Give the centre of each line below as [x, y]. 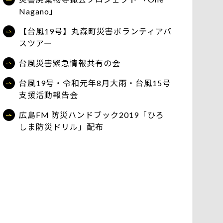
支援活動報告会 [49, 95]
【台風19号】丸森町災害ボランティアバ [95, 31]
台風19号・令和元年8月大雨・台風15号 [95, 83]
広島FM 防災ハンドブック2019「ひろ [92, 115]
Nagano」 [38, 11]
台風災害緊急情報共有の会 [70, 63]
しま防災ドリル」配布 [61, 127]
